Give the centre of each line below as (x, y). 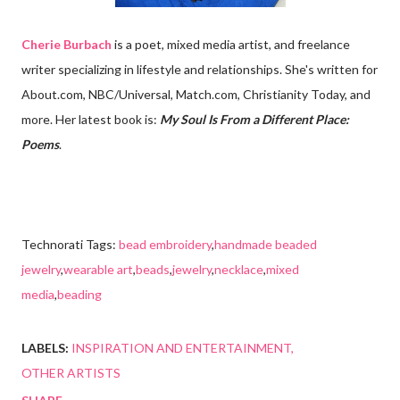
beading (79, 295)
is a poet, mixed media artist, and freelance (231, 45)
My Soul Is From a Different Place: (254, 120)
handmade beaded (266, 245)
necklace (239, 270)
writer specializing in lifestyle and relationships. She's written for (200, 70)
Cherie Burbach (67, 45)
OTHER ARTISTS (71, 373)
